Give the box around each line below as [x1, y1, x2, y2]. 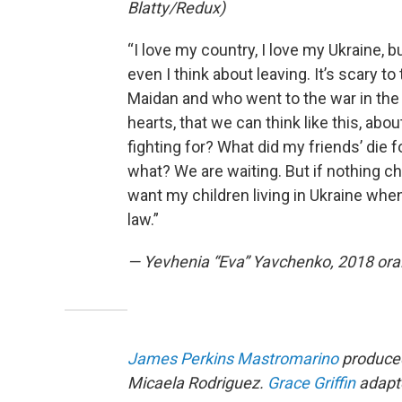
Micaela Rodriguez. [127, 372, 267, 392]
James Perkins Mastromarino [127, 348, 338, 368]
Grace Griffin [267, 372, 355, 392]
